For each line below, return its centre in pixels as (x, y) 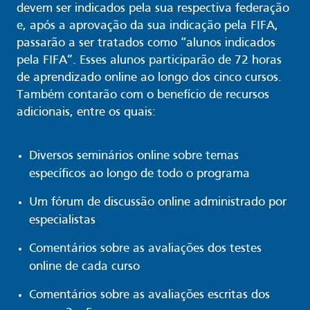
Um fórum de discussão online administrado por (158, 203)
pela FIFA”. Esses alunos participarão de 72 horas (149, 61)
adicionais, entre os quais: (86, 113)
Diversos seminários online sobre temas (134, 156)
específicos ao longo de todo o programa (139, 174)
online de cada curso (84, 267)
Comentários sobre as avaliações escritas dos (149, 295)
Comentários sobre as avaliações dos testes (145, 249)
